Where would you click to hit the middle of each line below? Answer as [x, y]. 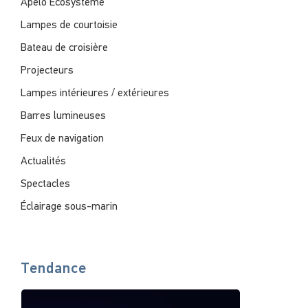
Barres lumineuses [63, 116]
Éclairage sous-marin [69, 207]
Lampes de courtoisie [69, 25]
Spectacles [45, 184]
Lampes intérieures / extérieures [95, 93]
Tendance [53, 269]
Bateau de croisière [64, 48]
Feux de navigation [62, 139]
